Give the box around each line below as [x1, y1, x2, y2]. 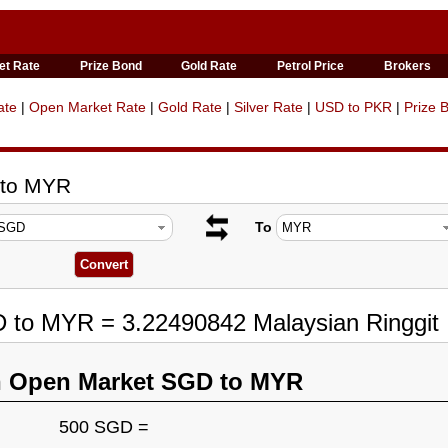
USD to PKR [315, 99, 392, 115]
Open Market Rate [29, 99, 146, 115]
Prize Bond [79, 59, 142, 73]
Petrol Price [277, 59, 345, 73]
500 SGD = [58, 417, 149, 437]
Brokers [384, 59, 432, 73]
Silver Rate [234, 99, 303, 115]
